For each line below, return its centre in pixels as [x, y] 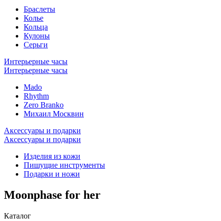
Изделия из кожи [52, 156]
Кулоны [37, 36]
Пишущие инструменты [64, 165]
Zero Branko [44, 105]
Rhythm [36, 96]
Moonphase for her [52, 195]
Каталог [18, 216]
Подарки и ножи [52, 174]
